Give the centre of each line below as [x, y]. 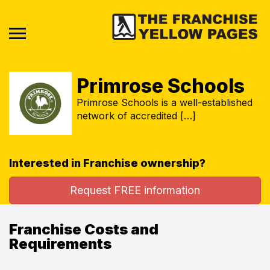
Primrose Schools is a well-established [165, 102]
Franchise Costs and [84, 229]
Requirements [60, 243]
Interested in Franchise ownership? [107, 163]
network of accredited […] [136, 115]
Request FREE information [135, 190]
